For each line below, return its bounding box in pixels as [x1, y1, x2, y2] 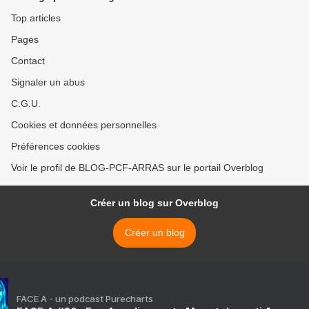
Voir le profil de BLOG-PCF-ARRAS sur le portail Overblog [11, 162, 263, 174]
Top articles [11, 12, 61, 24]
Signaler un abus [11, 77, 85, 88]
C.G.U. [11, 98, 41, 110]
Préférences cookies [11, 141, 100, 152]
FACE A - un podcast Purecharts [17, 293, 153, 305]
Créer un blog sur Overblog [90, 197, 219, 209]
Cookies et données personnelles [11, 119, 157, 131]
